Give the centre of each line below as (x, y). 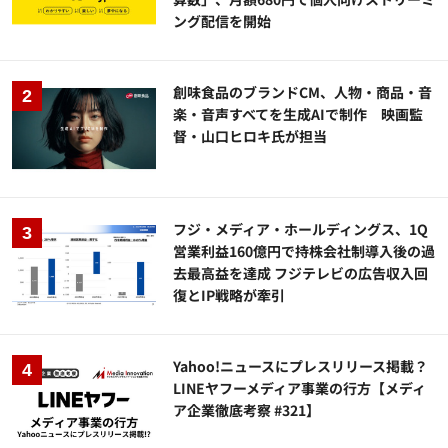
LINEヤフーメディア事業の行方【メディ (300, 388)
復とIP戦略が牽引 (229, 295)
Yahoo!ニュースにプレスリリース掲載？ (301, 366)
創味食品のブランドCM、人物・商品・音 (303, 91)
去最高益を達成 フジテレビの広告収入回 (301, 273)
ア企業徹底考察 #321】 (247, 410)
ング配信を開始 (222, 20)
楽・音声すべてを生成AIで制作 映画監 (298, 113)
